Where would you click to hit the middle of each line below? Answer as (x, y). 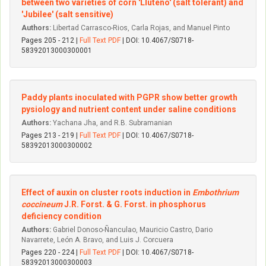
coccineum (42, 204)
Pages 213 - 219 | (50, 135)
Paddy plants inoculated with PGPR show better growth (129, 97)
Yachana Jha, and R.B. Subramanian (112, 123)
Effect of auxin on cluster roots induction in (107, 192)
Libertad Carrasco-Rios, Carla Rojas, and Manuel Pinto (140, 28)
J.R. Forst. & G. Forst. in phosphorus (134, 204)
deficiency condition (61, 216)
